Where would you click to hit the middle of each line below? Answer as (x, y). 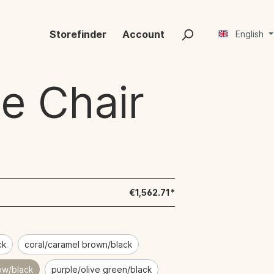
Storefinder (78, 35)
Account (144, 35)
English (250, 34)
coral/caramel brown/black (79, 244)
